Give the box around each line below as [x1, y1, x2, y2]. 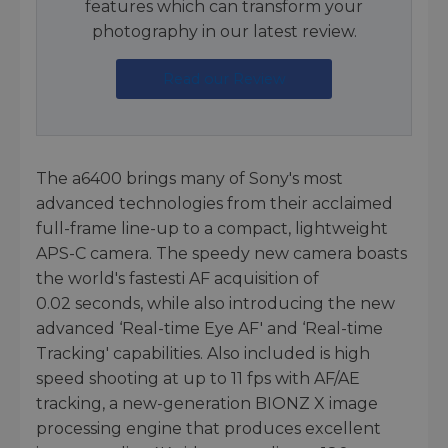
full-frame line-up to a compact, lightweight [36, 219, 388, 239]
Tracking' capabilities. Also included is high [36, 344, 370, 364]
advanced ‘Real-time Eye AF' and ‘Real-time [36, 319, 383, 339]
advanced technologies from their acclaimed [36, 194, 393, 214]
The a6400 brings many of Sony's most [36, 169, 343, 189]
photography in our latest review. [91, 22, 357, 42]
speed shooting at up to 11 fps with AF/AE [36, 369, 360, 389]
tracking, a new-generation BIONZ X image [36, 394, 378, 414]
